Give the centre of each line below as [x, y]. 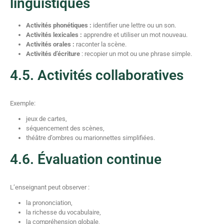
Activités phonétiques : [59, 25]
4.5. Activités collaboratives [97, 75]
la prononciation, [49, 203]
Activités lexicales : [54, 35]
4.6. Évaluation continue [86, 159]
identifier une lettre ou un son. [134, 25]
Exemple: [23, 103]
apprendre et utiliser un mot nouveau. [135, 35]
